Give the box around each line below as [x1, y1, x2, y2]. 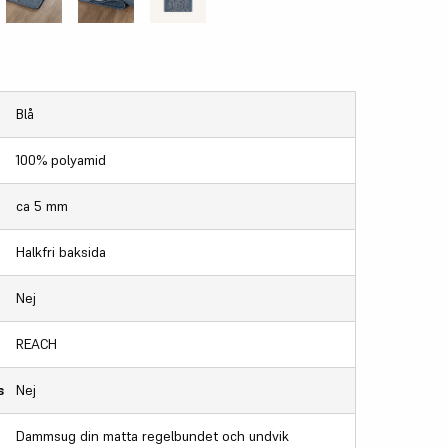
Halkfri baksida [16, 242, 107, 261]
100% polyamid [16, 150, 107, 169]
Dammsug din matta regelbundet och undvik [16, 426, 290, 445]
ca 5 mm [16, 196, 69, 215]
